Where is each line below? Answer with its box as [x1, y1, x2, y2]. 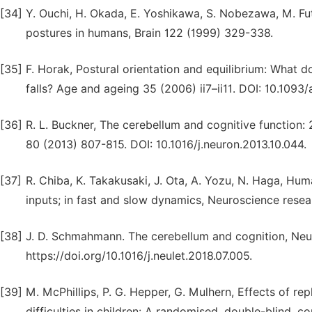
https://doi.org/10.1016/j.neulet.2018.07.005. [26, 249, 252, 263]
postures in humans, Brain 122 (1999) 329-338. [26, 26, 273, 40]
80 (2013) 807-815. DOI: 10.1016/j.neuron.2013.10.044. [26, 138, 306, 151]
